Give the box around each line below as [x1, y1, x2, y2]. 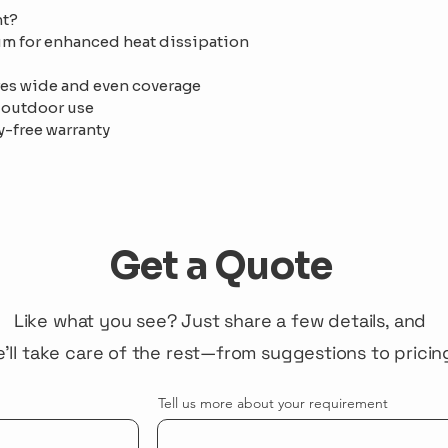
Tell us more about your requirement [158, 394, 388, 412]
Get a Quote [108, 242, 333, 290]
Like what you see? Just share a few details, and [13, 309, 427, 332]
